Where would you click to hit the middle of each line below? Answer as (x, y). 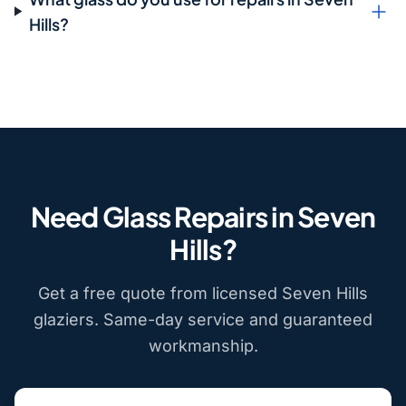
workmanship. (203, 345)
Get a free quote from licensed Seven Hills (203, 293)
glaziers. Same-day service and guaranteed (203, 319)
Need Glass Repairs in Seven (203, 216)
